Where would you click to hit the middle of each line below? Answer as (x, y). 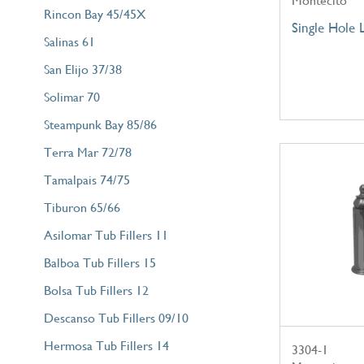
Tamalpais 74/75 (87, 180)
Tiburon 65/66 (82, 207)
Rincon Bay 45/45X (94, 14)
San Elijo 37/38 (82, 69)
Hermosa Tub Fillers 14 (106, 345)
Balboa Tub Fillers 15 (100, 262)
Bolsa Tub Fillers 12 (96, 290)
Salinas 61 (69, 41)
